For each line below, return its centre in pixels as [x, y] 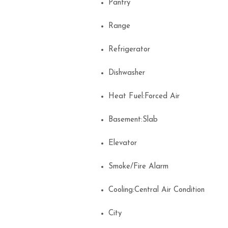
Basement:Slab [136, 120]
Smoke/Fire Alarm [141, 166]
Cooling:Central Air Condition [159, 190]
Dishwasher [129, 73]
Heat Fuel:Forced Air [147, 96]
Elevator [125, 143]
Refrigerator [132, 49]
